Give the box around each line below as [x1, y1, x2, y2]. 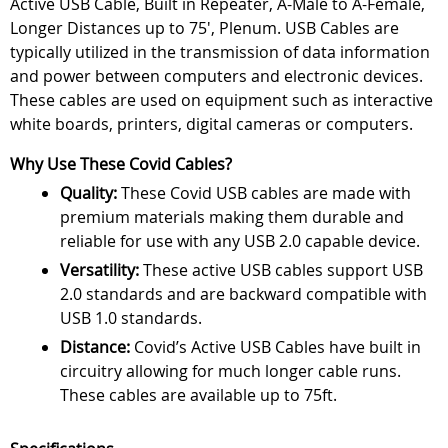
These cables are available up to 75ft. [60, 384, 337, 406]
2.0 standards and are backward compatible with [60, 283, 427, 305]
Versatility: [60, 259, 139, 281]
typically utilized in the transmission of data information [10, 41, 430, 63]
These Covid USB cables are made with [117, 182, 411, 204]
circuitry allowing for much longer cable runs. [60, 360, 401, 382]
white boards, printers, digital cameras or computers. [10, 113, 413, 135]
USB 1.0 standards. [60, 307, 202, 329]
